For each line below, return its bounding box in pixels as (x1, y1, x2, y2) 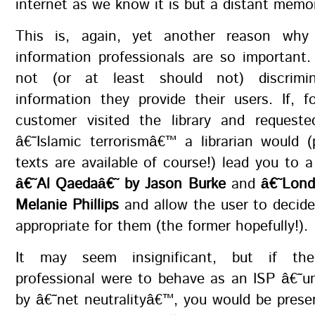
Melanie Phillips (15, 195, 119, 216)
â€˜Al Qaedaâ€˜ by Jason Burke (15, 174, 226, 195)
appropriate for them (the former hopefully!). (15, 216, 308, 237)
